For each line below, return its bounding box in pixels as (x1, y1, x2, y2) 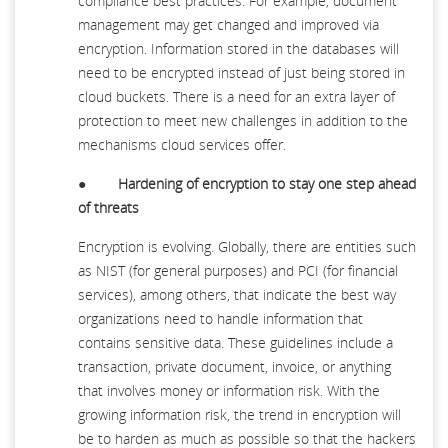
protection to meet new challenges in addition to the (78, 110, 408, 130)
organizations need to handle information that (78, 308, 363, 328)
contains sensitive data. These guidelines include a (78, 332, 393, 352)
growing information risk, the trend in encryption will (78, 404, 401, 424)
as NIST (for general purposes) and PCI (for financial (78, 260, 398, 280)
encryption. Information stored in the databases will (78, 38, 399, 58)
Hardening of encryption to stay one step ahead (118, 173, 416, 193)
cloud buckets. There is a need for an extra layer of (78, 86, 395, 106)
